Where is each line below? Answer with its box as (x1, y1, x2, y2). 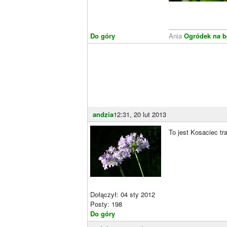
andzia (93, 109, 113, 119)
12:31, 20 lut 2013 (113, 109, 166, 119)
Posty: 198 (90, 199, 122, 209)
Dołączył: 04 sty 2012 (90, 190, 155, 199)
